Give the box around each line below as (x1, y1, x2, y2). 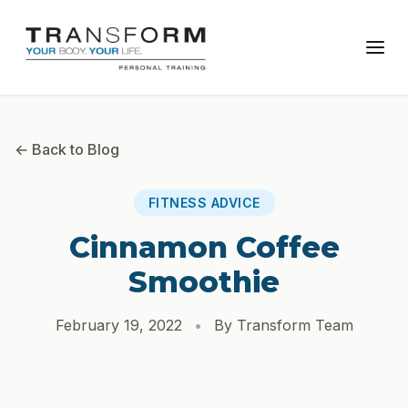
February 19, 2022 (55, 316, 182, 334)
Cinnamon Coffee (68, 229, 340, 265)
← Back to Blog (15, 140, 119, 158)
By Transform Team (213, 316, 353, 334)
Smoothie (128, 264, 280, 300)
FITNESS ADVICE (148, 195, 260, 210)
